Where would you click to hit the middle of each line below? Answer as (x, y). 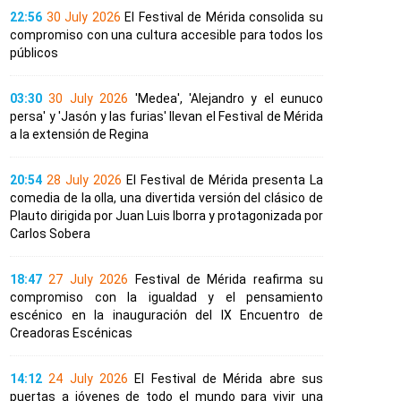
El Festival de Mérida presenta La (225, 180)
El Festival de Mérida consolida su (224, 17)
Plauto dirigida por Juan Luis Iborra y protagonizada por (166, 216)
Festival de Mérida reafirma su (229, 280)
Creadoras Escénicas (71, 333)
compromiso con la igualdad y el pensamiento (166, 298)
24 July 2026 (89, 379)
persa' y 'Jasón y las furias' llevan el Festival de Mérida (166, 117)
